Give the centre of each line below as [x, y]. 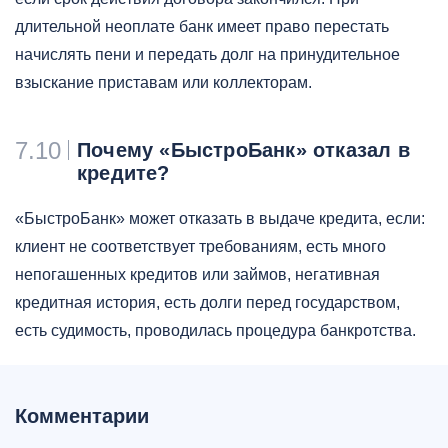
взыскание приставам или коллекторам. [165, 82]
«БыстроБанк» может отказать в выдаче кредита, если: [220, 218]
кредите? [123, 173]
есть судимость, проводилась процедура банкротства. [217, 330]
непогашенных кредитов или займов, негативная [197, 274]
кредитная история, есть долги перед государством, [207, 302]
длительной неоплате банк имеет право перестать [202, 26]
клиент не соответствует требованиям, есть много [200, 246]
